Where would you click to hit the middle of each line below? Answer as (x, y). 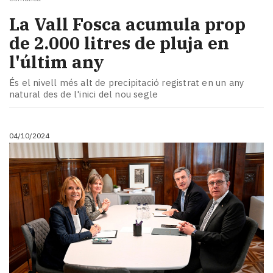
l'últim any (57, 62)
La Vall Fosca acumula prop (127, 24)
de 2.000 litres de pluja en (119, 43)
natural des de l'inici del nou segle (84, 94)
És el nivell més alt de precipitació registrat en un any (127, 82)
